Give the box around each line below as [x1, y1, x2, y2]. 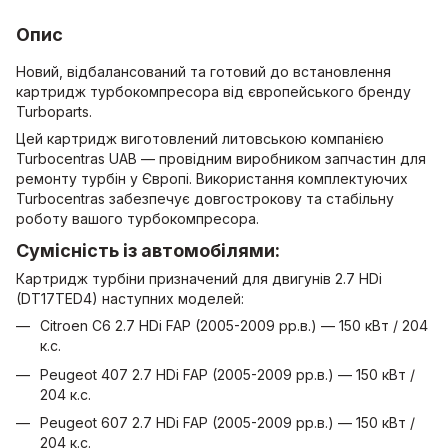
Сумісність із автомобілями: [16, 240, 280, 262]
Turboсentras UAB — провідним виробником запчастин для [16, 149, 426, 167]
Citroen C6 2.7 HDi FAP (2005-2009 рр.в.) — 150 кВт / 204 [40, 317, 428, 335]
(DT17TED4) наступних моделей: [16, 290, 244, 308]
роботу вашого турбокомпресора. [16, 209, 259, 227]
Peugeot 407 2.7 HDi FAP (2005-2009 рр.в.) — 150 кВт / [40, 365, 415, 383]
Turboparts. [16, 102, 92, 120]
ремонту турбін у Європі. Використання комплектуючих [16, 169, 408, 187]
